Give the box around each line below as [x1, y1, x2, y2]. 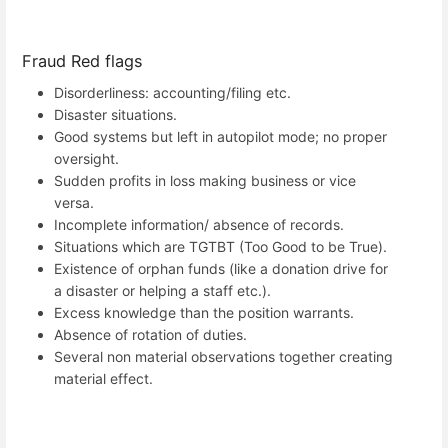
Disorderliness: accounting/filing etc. [54, 83, 291, 101]
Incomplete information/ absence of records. [54, 215, 344, 233]
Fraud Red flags [22, 51, 143, 72]
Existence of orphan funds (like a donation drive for [54, 259, 388, 277]
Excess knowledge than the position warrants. [54, 303, 354, 321]
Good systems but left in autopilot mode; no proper [54, 127, 387, 145]
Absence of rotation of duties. [54, 325, 247, 343]
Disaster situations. [54, 105, 177, 123]
